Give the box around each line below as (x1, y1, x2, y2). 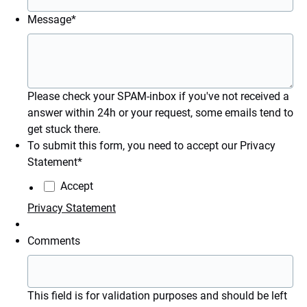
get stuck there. (27, 123, 101, 136)
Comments (27, 234, 80, 247)
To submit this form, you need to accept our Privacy (27, 139, 275, 152)
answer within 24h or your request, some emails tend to (27, 106, 293, 119)
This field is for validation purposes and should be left (27, 288, 287, 302)
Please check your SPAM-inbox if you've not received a (27, 90, 289, 103)
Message (27, 13, 71, 26)
